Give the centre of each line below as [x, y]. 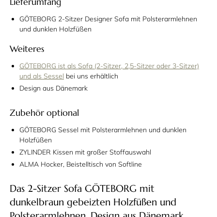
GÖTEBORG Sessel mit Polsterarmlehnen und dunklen [103, 130]
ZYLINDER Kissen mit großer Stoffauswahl [85, 152]
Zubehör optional [44, 112]
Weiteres [27, 48]
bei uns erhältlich [91, 76]
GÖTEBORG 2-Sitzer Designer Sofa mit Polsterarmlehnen [108, 19]
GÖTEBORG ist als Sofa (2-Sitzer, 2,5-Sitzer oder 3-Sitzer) [109, 66]
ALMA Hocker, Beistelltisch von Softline [81, 164]
